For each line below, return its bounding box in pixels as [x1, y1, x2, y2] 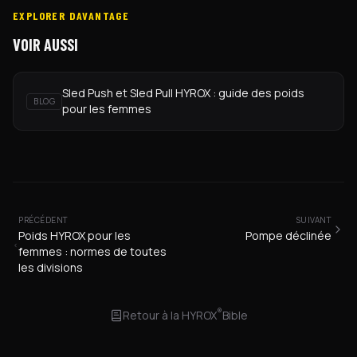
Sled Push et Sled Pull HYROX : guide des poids [62, 85, 304, 100]
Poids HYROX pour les [18, 228, 131, 243]
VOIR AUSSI [13, 35, 78, 54]
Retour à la [122, 308, 179, 323]
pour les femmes [62, 101, 151, 116]
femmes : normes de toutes [18, 244, 167, 259]
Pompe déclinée [245, 228, 331, 243]
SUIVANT [296, 214, 331, 226]
